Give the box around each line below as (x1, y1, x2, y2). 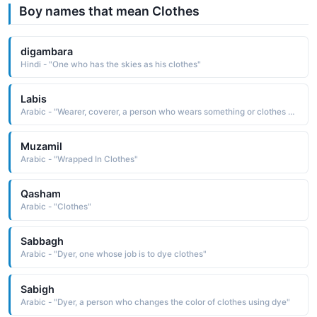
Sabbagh (20, 235, 64, 248)
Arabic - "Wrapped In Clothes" (20, 154, 138, 164)
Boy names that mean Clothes (19, 4, 200, 18)
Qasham (20, 188, 61, 200)
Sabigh (20, 282, 54, 295)
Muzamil (20, 139, 62, 152)
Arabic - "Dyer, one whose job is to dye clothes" (20, 249, 207, 260)
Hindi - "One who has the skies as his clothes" (20, 59, 201, 69)
